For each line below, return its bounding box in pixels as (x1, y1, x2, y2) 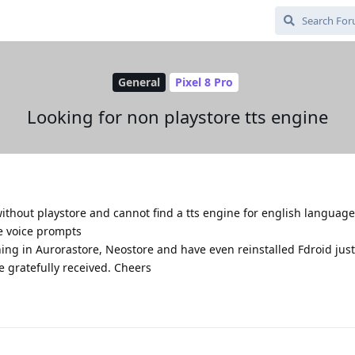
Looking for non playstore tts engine (27, 104, 328, 128)
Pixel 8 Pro (175, 74, 233, 90)
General (118, 74, 160, 90)
